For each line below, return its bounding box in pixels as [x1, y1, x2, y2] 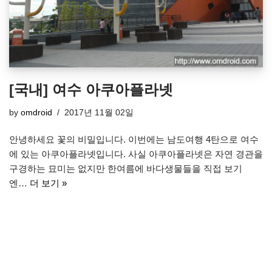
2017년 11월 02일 [64, 108, 134, 118]
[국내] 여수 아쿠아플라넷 [9, 81, 173, 98]
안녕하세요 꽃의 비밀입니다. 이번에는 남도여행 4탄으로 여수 [9, 134, 259, 145]
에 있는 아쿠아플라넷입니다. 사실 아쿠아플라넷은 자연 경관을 [9, 149, 263, 160]
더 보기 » [30, 178, 67, 189]
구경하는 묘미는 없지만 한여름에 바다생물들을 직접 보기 [9, 163, 242, 174]
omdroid [21, 108, 52, 118]
